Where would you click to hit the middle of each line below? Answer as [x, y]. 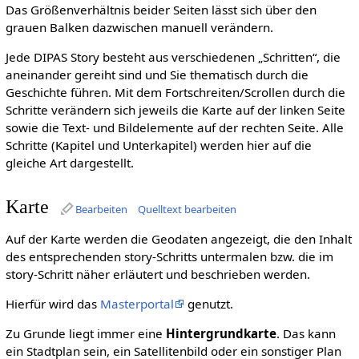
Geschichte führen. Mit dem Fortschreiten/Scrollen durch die [175, 92]
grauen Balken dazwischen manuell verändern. [139, 27]
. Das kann [306, 334]
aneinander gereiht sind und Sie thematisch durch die [157, 74]
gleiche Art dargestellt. [69, 162]
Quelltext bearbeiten [187, 210]
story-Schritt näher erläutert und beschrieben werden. [157, 274]
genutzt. [208, 303]
